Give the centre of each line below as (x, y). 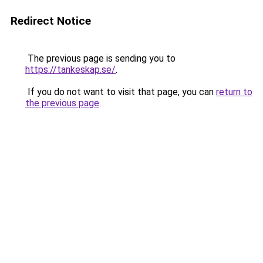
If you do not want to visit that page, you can (121, 92)
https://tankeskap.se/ (70, 70)
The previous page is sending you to (100, 58)
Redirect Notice (51, 21)
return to (234, 92)
